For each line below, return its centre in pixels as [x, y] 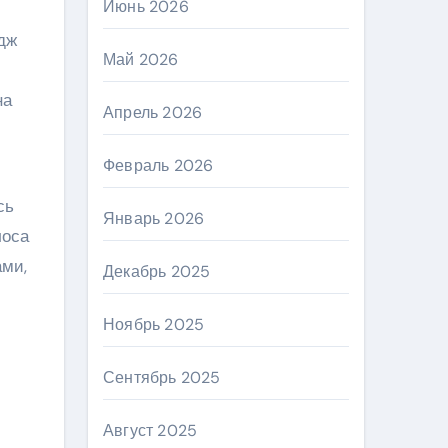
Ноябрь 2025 [154, 324]
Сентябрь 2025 [162, 377]
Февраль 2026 [158, 165]
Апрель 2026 [153, 112]
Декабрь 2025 [157, 271]
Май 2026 [141, 59]
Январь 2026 [154, 218]
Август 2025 [150, 430]
